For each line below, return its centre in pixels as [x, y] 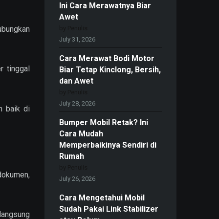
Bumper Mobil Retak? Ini [104, 123]
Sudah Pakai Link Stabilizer [109, 209]
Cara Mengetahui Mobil [102, 198]
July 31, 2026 [77, 40]
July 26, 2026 [77, 179]
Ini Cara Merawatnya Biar [105, 6]
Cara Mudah [81, 134]
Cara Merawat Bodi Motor [107, 59]
